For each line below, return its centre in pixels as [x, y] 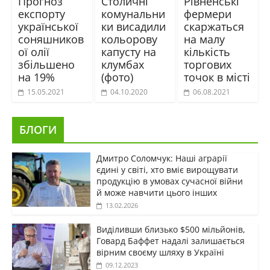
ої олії [33, 52]
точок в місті [217, 77]
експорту [41, 14]
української [48, 26]
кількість [207, 52]
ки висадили [133, 26]
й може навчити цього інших [156, 192]
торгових [208, 64]
